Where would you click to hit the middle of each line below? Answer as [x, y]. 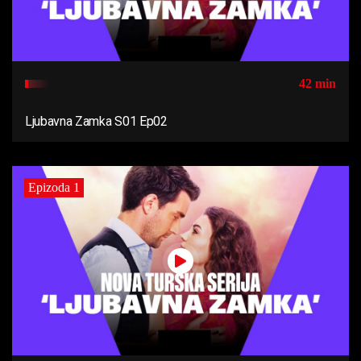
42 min [317, 84]
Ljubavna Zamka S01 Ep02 [96, 122]
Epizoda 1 [54, 188]
